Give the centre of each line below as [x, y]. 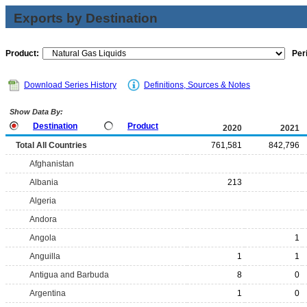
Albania [44, 182]
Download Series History [70, 85]
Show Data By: [35, 112]
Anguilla [45, 256]
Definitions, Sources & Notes [197, 85]
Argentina [48, 293]
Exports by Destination [86, 18]
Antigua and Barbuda [69, 275]
